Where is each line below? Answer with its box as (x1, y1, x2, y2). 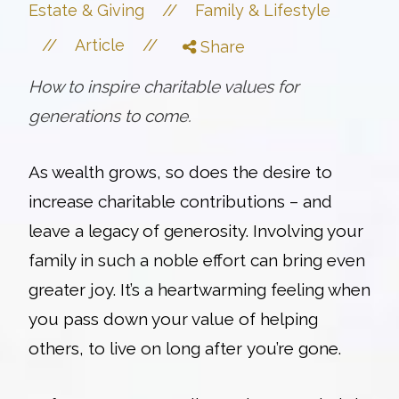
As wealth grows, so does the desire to (28, 161, 332, 182)
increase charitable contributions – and (28, 191, 332, 211)
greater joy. (28, 279, 120, 299)
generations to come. (28, 105, 191, 126)
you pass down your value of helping (28, 308, 318, 329)
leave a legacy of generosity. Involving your (28, 220, 363, 240)
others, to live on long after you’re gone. (28, 338, 346, 358)
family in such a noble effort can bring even (28, 249, 365, 270)
